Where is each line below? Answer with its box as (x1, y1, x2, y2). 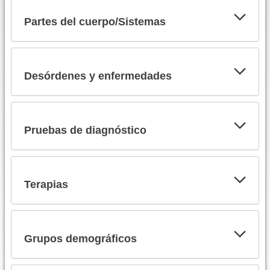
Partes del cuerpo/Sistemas (24, 15, 166, 28)
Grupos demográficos (24, 232, 137, 245)
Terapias (24, 178, 68, 190)
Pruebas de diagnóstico (24, 124, 146, 136)
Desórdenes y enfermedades (24, 69, 172, 82)
